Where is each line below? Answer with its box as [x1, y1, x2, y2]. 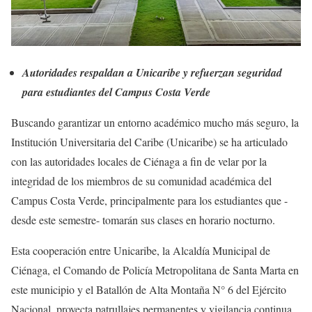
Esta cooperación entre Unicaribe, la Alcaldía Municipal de [11, 243, 270, 258]
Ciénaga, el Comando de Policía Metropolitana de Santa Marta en [11, 263, 299, 278]
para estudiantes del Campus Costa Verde [22, 84, 210, 100]
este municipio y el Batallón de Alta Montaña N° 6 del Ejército [11, 282, 286, 297]
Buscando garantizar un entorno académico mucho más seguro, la [11, 115, 299, 130]
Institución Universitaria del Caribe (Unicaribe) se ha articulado [11, 134, 288, 150]
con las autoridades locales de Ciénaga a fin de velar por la [11, 154, 267, 169]
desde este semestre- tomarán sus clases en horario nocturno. [11, 212, 275, 228]
